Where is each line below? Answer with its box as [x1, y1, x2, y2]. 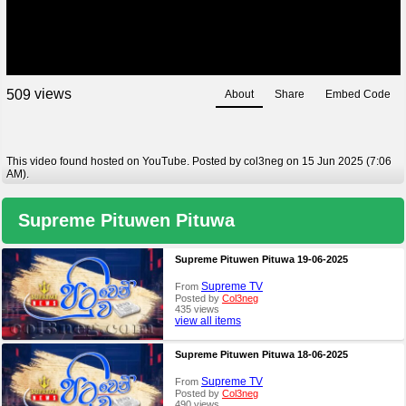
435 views [174, 304, 219, 315]
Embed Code [325, 88, 391, 101]
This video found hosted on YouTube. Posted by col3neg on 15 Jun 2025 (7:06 [5, 155, 391, 169]
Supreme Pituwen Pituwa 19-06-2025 [174, 254, 348, 266]
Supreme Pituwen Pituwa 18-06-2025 [174, 349, 348, 361]
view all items [174, 314, 241, 328]
